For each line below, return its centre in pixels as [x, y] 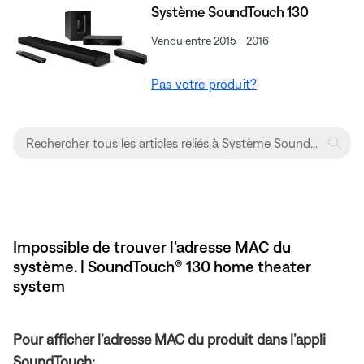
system [39, 286]
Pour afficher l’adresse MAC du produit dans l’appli [169, 340]
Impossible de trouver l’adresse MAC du [152, 247]
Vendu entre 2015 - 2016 [210, 41]
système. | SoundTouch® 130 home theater [162, 266]
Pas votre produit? [204, 84]
